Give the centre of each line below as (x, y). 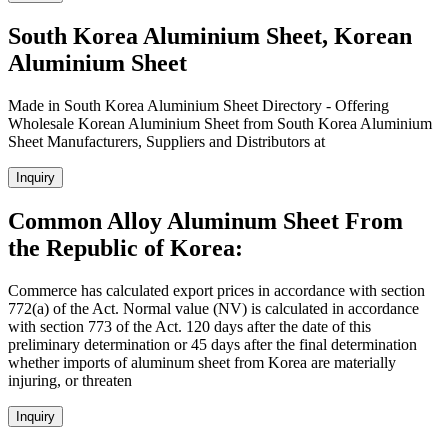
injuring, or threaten (70, 381)
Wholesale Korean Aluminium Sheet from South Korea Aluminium (220, 124)
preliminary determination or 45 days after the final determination (212, 345)
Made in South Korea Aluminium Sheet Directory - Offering (198, 106)
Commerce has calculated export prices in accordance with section (216, 291)
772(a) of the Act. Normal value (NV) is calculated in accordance (213, 309)
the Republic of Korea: (125, 248)
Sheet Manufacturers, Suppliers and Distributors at (166, 142)
